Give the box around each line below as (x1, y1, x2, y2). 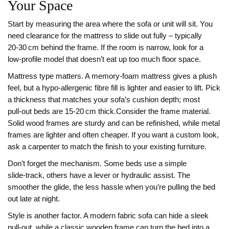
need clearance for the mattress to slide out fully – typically (8, 32, 202, 40)
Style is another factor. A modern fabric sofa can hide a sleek (8, 212, 209, 220)
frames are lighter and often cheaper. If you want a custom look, (8, 131, 219, 139)
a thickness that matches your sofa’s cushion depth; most (8, 96, 200, 104)
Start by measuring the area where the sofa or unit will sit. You (8, 20, 213, 28)
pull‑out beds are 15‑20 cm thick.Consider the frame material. (8, 107, 211, 116)
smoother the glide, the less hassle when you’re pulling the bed (8, 183, 215, 191)
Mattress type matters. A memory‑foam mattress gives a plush (8, 72, 217, 80)
